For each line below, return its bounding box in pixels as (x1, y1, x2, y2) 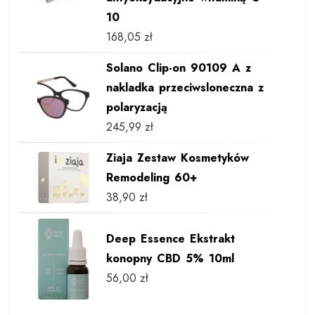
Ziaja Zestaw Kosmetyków (105, 149, 249, 166)
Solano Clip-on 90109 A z (105, 59, 251, 76)
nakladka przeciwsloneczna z (105, 79, 264, 96)
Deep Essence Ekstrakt (105, 231, 235, 247)
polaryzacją (105, 98, 167, 115)
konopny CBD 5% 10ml (105, 250, 234, 267)
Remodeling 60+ (105, 169, 198, 186)
